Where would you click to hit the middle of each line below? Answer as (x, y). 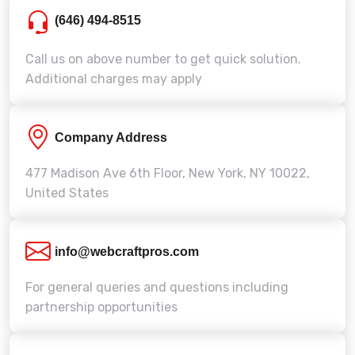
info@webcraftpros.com (127, 252)
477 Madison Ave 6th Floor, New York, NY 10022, (168, 173)
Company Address (111, 137)
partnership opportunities (101, 307)
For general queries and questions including (157, 287)
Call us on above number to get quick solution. (163, 59)
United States (67, 193)
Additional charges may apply (114, 79)
